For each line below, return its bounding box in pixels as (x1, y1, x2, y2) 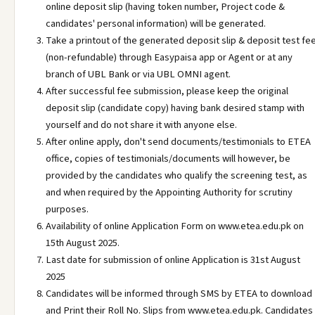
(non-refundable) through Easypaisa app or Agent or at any (46, 50, 292, 65)
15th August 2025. (46, 236, 120, 250)
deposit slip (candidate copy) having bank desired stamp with (46, 101, 304, 115)
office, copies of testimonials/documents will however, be (46, 151, 290, 166)
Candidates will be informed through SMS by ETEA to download (46, 286, 312, 301)
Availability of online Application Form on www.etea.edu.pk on (46, 219, 304, 233)
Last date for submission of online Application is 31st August (46, 252, 300, 267)
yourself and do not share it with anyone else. (46, 117, 237, 132)
